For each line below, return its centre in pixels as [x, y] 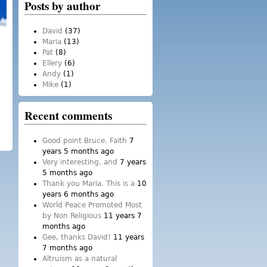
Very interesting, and [80, 162]
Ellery [52, 63]
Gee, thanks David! [77, 237]
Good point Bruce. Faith [85, 141]
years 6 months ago [78, 194]
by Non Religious [72, 216]
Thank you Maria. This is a [89, 184]
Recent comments [68, 116]
